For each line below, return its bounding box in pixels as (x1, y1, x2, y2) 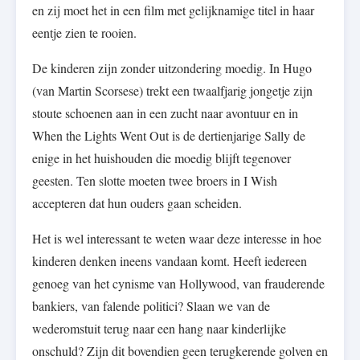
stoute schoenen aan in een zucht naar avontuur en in (32, 104, 298, 122)
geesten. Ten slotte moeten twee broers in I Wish (32, 172, 277, 190)
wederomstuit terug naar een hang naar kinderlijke (32, 320, 286, 337)
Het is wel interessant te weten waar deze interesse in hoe (32, 230, 321, 247)
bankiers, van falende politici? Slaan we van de (32, 297, 270, 315)
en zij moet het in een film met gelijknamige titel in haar (32, 2, 314, 19)
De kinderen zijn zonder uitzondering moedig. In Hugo (32, 59, 312, 77)
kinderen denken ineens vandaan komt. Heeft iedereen (32, 252, 307, 270)
